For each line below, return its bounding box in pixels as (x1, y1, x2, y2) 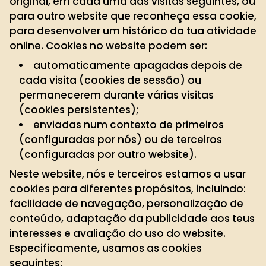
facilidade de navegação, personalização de (9, 197, 243, 211)
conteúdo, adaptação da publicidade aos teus (9, 211, 255, 226)
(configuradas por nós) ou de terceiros (19, 132, 222, 147)
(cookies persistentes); (19, 103, 138, 117)
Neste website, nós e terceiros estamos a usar (9, 167, 246, 181)
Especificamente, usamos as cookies (9, 241, 202, 255)
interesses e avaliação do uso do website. (9, 226, 226, 240)
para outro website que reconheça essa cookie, (9, 9, 256, 23)
